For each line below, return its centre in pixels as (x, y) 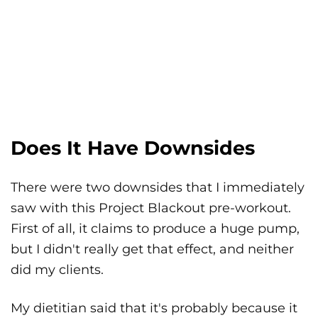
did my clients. (57, 270)
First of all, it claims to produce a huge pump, (155, 229)
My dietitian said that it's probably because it (154, 308)
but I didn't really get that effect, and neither (152, 250)
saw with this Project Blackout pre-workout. (151, 208)
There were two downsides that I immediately (158, 188)
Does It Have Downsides (133, 148)
